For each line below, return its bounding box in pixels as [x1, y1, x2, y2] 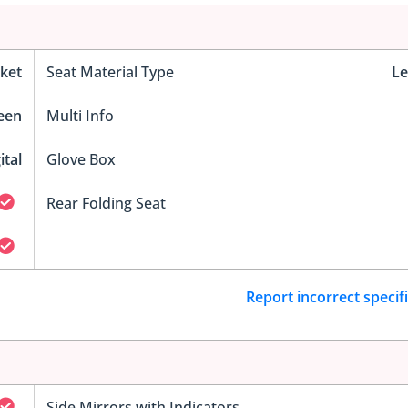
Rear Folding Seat [46, 192, 166, 213]
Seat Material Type [46, 61, 174, 82]
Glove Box [46, 148, 116, 169]
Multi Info [46, 105, 114, 126]
